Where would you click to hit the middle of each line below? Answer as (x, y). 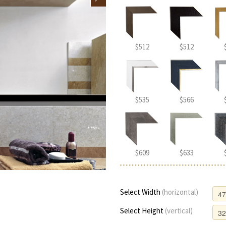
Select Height (143, 210)
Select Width (141, 192)
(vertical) (179, 210)
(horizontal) (180, 192)
